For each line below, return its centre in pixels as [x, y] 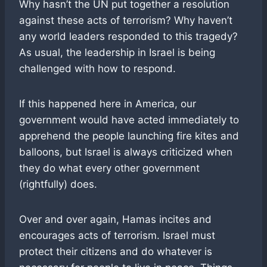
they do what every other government [109, 168]
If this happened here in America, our [108, 103]
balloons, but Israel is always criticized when [126, 152]
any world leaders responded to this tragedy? [128, 36]
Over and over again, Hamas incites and [115, 219]
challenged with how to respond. [97, 68]
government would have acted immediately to [129, 119]
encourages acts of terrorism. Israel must [117, 235]
